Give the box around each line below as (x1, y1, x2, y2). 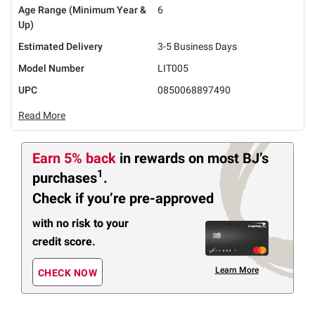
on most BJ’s (188, 149, 269, 167)
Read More (18, 109, 65, 121)
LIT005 (157, 62, 188, 74)
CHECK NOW (37, 267, 98, 279)
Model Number (18, 62, 84, 74)
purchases (32, 169, 97, 186)
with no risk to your (32, 216, 129, 230)
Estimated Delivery (18, 40, 103, 52)
